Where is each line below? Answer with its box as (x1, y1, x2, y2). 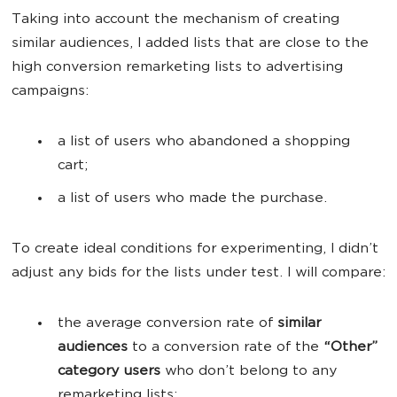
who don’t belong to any (160, 364, 337, 379)
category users (58, 364, 160, 379)
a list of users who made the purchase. (58, 191, 327, 206)
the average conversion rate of (58, 316, 277, 331)
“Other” (323, 340, 378, 355)
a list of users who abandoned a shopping (58, 135, 350, 150)
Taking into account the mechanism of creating (12, 12, 339, 27)
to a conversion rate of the (128, 340, 323, 355)
